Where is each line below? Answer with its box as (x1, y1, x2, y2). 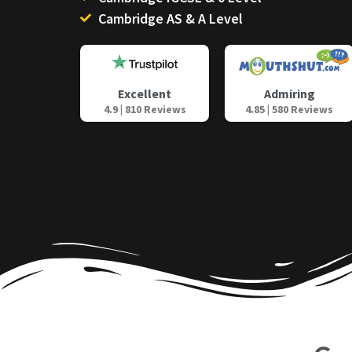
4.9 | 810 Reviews (103, 102, 186, 117)
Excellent (118, 86, 171, 102)
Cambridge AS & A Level (97, 9, 243, 27)
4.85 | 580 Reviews (245, 101, 333, 116)
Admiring (263, 85, 315, 101)
